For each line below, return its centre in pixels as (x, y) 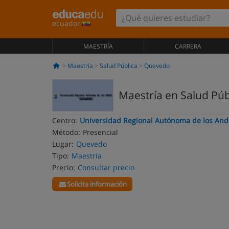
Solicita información (97, 184)
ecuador (67, 23)
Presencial (100, 132)
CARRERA (188, 46)
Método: (66, 132)
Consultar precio (106, 167)
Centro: (65, 120)
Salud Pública (118, 66)
